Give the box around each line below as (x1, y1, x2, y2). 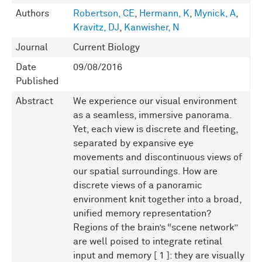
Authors (16, 9, 49, 19)
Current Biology (73, 43, 140, 53)
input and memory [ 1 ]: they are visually (73, 251, 244, 261)
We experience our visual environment (73, 96, 237, 106)
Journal (16, 43, 48, 53)
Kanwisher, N (124, 23, 180, 33)
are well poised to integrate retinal (73, 237, 222, 247)
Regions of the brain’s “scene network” (73, 223, 237, 233)
